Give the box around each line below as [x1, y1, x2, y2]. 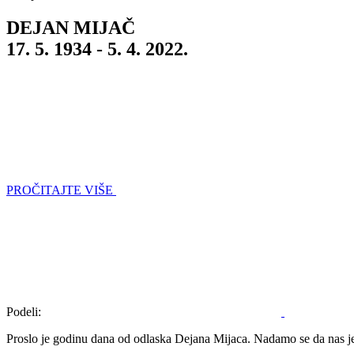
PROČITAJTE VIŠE [6, 183, 113, 197]
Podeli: [6, 304, 41, 318]
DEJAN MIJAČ [6, 17, 135, 38]
